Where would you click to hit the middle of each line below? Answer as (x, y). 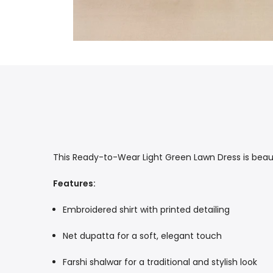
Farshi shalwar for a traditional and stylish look (160, 262)
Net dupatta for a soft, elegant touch (142, 236)
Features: (74, 183)
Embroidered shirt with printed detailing (146, 209)
